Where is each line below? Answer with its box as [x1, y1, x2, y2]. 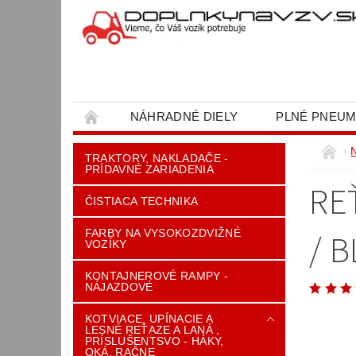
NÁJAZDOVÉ [84, 281, 153, 293]
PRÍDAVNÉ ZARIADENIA [84, 163, 214, 176]
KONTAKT [280, 138, 338, 152]
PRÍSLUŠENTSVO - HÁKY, [84, 335, 224, 347]
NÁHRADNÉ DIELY [130, 110, 238, 123]
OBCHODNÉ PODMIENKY [91, 138, 242, 152]
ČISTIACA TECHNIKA [84, 195, 199, 207]
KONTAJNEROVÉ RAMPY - [84, 269, 229, 282]
